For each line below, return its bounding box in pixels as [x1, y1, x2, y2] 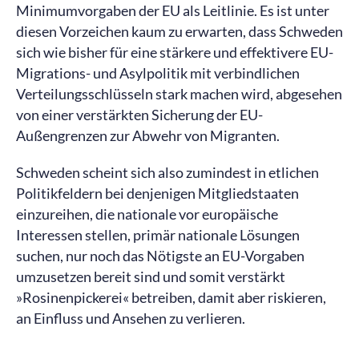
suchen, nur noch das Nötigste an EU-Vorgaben [16, 247, 305, 264]
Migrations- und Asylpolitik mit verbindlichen [16, 64, 300, 82]
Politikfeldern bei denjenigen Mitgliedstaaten [16, 184, 299, 202]
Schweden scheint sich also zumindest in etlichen [16, 163, 319, 181]
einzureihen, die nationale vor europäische [16, 205, 278, 223]
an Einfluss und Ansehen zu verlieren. [16, 309, 245, 327]
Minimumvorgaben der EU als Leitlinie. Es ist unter [16, 2, 329, 19]
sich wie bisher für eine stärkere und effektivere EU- [16, 43, 333, 61]
